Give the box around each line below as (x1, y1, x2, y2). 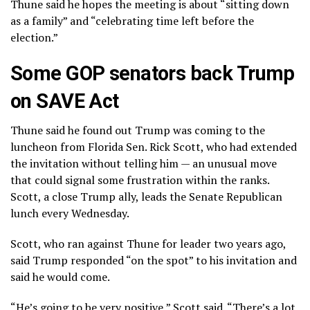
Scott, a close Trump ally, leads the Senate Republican (10, 188, 282, 204)
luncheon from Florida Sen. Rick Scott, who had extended (10, 138, 297, 154)
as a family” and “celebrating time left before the (10, 12, 254, 28)
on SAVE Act (10, 89, 119, 113)
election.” (10, 29, 58, 45)
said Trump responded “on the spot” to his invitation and (10, 252, 297, 268)
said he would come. (10, 268, 110, 284)
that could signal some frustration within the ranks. (10, 172, 269, 188)
